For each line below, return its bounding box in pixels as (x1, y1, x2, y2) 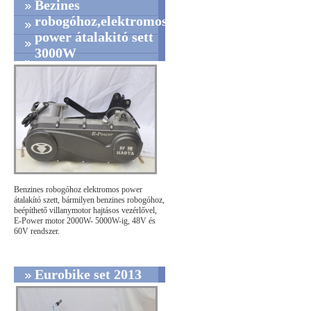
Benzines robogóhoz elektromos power (14, 184, 142, 194)
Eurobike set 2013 (35, 266, 142, 282)
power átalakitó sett (35, 28, 153, 44)
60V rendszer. (14, 226, 60, 236)
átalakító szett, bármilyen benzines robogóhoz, (14, 194, 165, 205)
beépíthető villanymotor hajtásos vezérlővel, (14, 205, 159, 215)
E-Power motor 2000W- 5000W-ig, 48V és (14, 215, 155, 226)
